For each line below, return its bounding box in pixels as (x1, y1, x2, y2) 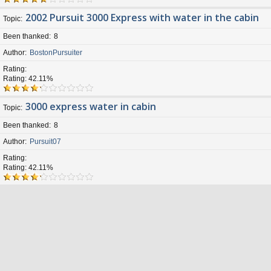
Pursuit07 (30, 137, 61, 146)
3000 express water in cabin (25, 100, 156, 113)
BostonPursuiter (30, 48, 82, 57)
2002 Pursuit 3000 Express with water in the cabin (25, 11, 259, 24)
